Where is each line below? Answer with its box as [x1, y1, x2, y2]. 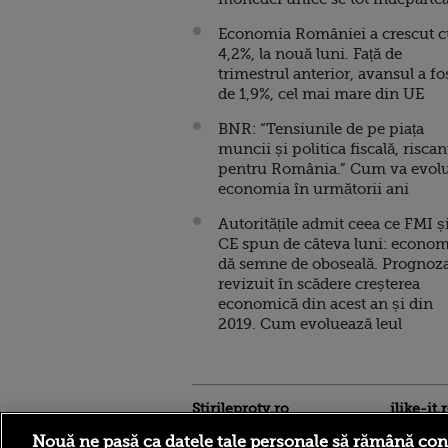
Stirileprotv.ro [192, 400, 289, 416]
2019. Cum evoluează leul [218, 315, 402, 333]
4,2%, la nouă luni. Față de [218, 45, 402, 63]
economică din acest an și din [218, 295, 433, 313]
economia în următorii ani [218, 180, 409, 198]
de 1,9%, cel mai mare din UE [218, 85, 424, 103]
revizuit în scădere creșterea [218, 275, 420, 293]
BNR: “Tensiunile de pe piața [218, 120, 424, 138]
